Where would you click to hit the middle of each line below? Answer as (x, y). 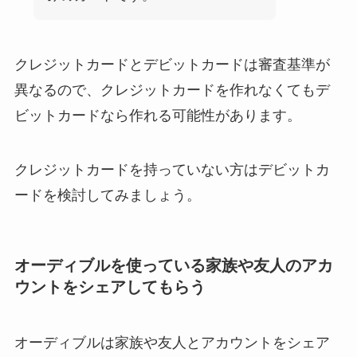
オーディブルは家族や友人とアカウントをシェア (172, 342)
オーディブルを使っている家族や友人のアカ (173, 266)
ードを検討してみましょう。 (107, 196)
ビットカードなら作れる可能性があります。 (157, 116)
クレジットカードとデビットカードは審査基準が (172, 65)
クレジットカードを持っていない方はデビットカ (172, 170)
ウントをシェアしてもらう (110, 287)
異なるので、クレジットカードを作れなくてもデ (172, 90)
